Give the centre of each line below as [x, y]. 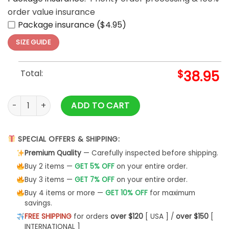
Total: [31, 73]
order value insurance [51, 12]
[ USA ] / [159, 217]
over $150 [192, 217]
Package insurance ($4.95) [72, 25]
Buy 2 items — [49, 167]
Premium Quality [53, 153]
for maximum [171, 193]
